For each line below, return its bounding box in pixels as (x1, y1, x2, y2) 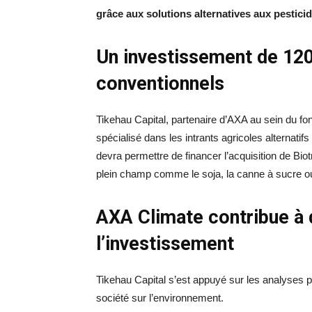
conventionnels (96, 72, 224, 95)
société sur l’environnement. (96, 292, 224, 304)
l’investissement (96, 233, 234, 255)
